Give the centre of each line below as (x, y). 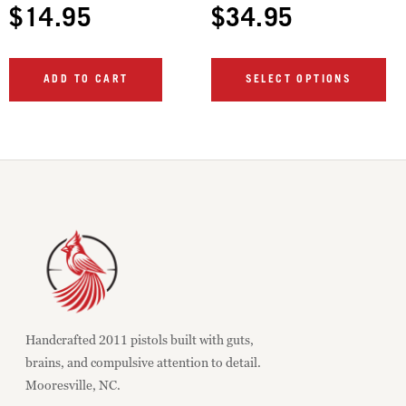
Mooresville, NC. (73, 384)
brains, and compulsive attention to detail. (143, 362)
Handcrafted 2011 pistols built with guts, (140, 339)
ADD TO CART (86, 79)
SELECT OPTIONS (299, 79)
